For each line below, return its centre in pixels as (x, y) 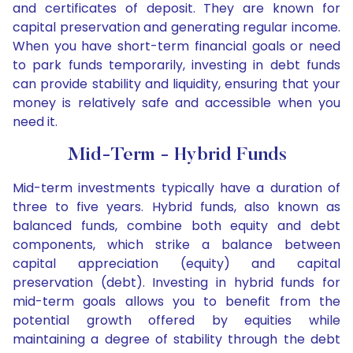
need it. (35, 122)
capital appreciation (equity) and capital (176, 264)
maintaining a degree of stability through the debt (176, 340)
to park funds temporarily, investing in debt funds (176, 65)
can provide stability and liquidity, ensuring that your (176, 84)
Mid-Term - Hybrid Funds (176, 156)
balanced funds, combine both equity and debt (176, 226)
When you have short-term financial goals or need (176, 46)
